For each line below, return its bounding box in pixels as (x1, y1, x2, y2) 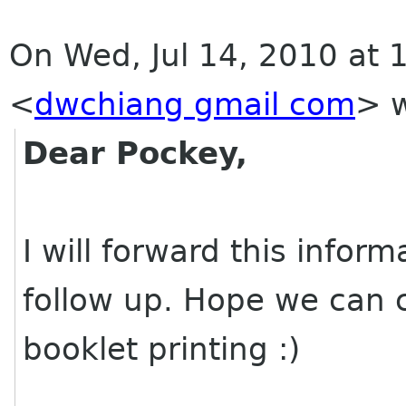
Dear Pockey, (23, 135, 248, 171)
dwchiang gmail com (34, 86, 355, 122)
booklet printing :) (23, 331, 301, 367)
